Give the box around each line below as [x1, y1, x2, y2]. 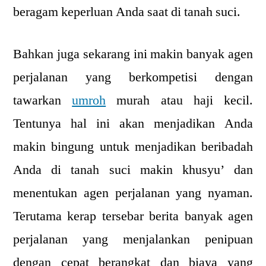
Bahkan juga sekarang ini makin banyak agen [13, 46, 253, 63]
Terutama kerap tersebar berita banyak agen [13, 208, 253, 225]
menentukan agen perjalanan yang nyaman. [13, 185, 253, 202]
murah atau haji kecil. [106, 92, 254, 109]
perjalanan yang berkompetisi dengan [13, 69, 253, 86]
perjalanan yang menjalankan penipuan [13, 231, 253, 248]
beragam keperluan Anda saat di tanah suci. [13, 4, 240, 21]
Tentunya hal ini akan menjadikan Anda [13, 115, 253, 132]
